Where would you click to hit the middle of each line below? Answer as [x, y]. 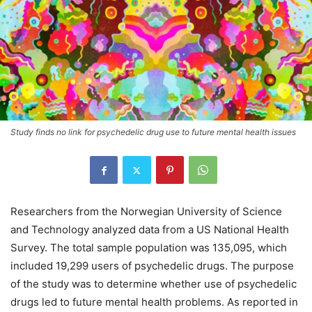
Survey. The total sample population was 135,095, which [149, 248]
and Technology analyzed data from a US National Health [150, 229]
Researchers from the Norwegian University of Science [146, 211]
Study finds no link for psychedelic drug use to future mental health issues [153, 132]
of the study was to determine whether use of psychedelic [154, 284]
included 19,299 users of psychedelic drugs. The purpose [152, 266]
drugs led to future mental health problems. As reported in [154, 302]
